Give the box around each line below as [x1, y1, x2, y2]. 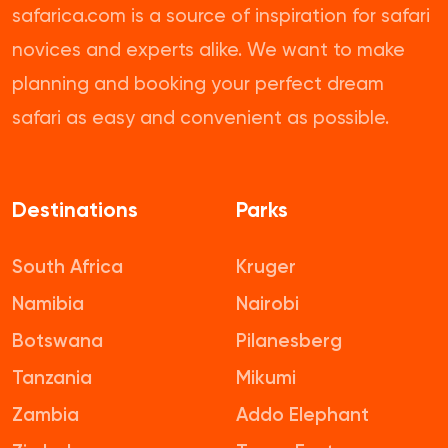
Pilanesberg [236, 328, 342, 352]
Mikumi [236, 365, 296, 389]
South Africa [12, 254, 123, 278]
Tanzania [12, 365, 92, 389]
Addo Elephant [236, 402, 369, 426]
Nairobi [236, 291, 299, 315]
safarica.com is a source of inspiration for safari [12, 3, 430, 27]
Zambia [12, 402, 79, 426]
